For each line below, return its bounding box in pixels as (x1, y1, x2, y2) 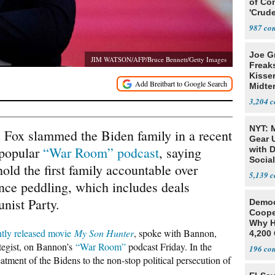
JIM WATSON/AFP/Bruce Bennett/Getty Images (91, 55, 227, 64)
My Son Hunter (74, 227, 134, 239)
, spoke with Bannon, (134, 227, 217, 239)
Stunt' (249, 18, 274, 28)
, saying (159, 144, 201, 161)
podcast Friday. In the (126, 240, 212, 253)
